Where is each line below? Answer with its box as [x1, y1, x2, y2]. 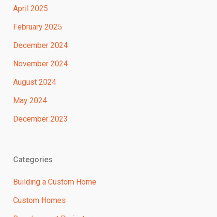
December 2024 [13, 41, 68, 50]
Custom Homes [13, 196, 66, 205]
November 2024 [13, 59, 68, 69]
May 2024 [13, 96, 47, 106]
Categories [13, 155, 53, 165]
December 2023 [13, 114, 68, 124]
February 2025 [13, 22, 62, 32]
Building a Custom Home [13, 177, 96, 187]
